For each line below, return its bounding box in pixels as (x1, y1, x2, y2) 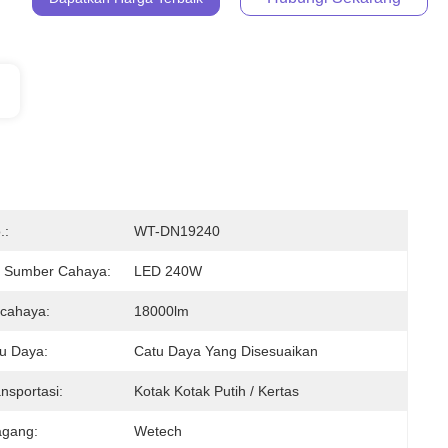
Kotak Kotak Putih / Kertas (134, 383, 299, 399)
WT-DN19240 (134, 223, 220, 239)
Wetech (134, 423, 182, 439)
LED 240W (134, 263, 202, 279)
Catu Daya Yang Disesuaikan (134, 343, 318, 359)
